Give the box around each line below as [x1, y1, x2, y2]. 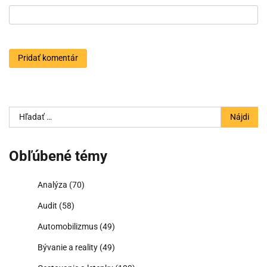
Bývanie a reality [38, 242, 98, 252]
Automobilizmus [38, 221, 98, 231]
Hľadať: [8, 107, 40, 119]
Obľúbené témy [9, 147, 107, 164]
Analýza [38, 179, 67, 190]
